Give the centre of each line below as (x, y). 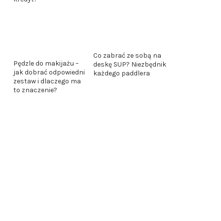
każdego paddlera (122, 74)
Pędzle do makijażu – (46, 64)
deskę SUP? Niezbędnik (130, 65)
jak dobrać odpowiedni (49, 73)
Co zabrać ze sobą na (127, 56)
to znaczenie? (35, 90)
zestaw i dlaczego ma (47, 81)
